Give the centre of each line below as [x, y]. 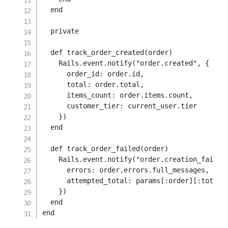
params [146, 181]
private [65, 31]
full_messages [179, 170]
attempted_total [97, 181]
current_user [150, 106]
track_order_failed [104, 149]
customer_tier [93, 106]
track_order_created [106, 52]
